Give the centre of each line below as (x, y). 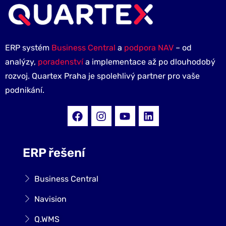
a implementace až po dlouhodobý (149, 62)
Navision (50, 199)
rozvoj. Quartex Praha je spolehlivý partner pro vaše (102, 76)
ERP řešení (54, 153)
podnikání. (25, 90)
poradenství (61, 62)
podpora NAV (149, 48)
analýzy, (21, 62)
